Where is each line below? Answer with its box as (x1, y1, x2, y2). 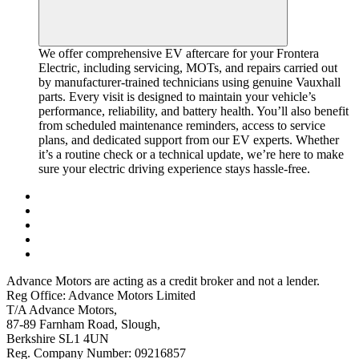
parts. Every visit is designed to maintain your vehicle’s (38, 90, 316, 104)
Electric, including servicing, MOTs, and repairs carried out (38, 61, 337, 75)
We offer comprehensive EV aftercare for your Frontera (38, 46, 319, 61)
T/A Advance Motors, (6, 303, 117, 317)
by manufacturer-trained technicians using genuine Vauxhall (38, 75, 341, 90)
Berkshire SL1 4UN (6, 332, 109, 346)
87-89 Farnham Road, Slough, (6, 317, 160, 332)
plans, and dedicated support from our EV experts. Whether (38, 133, 339, 147)
